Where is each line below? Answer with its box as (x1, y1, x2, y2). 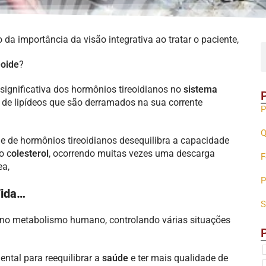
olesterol (11, 148, 49, 159)
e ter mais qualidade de (128, 252, 228, 264)
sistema (181, 84, 217, 95)
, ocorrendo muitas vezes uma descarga (49, 148, 215, 159)
